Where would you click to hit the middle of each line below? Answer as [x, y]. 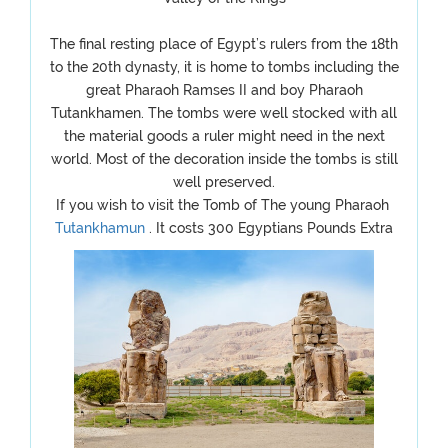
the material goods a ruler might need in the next [224, 136]
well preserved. [224, 182]
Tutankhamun [102, 228]
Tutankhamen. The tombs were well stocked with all [224, 113]
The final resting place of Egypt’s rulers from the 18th [224, 44]
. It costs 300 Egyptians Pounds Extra [271, 228]
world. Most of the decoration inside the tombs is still [224, 159]
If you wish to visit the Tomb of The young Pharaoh [224, 205]
